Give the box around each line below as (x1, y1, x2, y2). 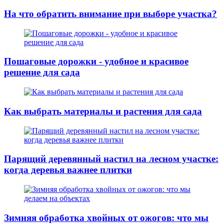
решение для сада (4, 67, 80, 78)
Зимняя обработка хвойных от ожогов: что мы (4, 212, 208, 223)
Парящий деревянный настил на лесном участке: (4, 153, 218, 164)
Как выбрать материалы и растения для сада (4, 105, 202, 116)
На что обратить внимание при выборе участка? (4, 8, 217, 19)
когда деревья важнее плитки (4, 164, 132, 175)
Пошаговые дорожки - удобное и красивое (4, 56, 188, 67)
